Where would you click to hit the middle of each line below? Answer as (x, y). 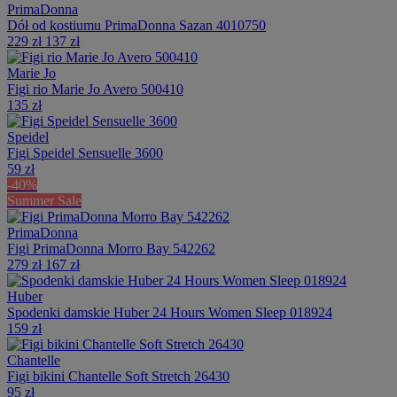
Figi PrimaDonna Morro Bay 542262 (111, 248)
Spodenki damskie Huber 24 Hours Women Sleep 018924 (170, 312)
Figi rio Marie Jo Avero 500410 (95, 89)
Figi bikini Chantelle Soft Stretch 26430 (118, 376)
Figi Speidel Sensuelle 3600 (85, 152)
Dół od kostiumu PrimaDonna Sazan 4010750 (136, 25)
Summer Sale (44, 200)
